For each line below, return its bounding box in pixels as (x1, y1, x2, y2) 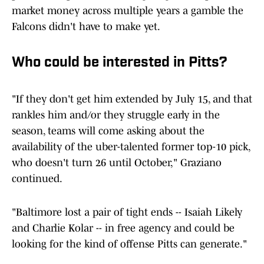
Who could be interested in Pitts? (12, 56, 227, 71)
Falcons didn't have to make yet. (12, 21, 160, 33)
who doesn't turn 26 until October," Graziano (12, 157, 222, 169)
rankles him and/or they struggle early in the (12, 109, 220, 121)
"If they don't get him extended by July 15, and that (12, 93, 252, 105)
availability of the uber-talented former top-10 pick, (12, 141, 250, 153)
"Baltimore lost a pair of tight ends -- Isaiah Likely (12, 206, 242, 219)
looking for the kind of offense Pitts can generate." (12, 238, 247, 250)
